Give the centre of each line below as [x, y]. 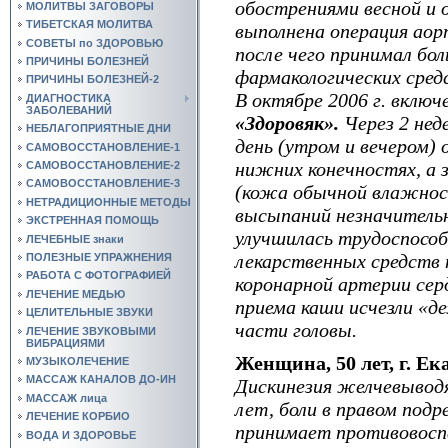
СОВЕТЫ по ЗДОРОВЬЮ [94, 42]
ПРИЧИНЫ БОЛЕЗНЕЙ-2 [92, 79]
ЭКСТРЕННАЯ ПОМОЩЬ [92, 220]
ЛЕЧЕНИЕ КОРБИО [78, 416]
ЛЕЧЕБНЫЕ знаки [75, 238]
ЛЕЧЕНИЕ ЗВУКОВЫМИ [91, 330]
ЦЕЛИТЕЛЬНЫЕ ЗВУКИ [89, 312]
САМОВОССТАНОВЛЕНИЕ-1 [103, 146]
